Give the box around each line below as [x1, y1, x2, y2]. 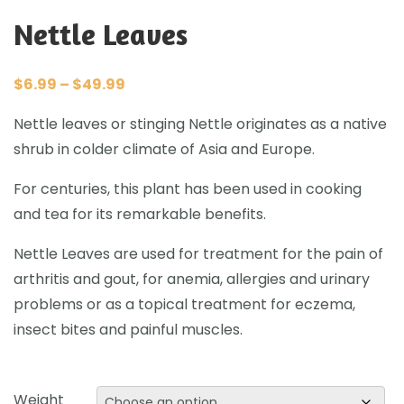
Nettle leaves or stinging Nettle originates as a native [14, 114, 387, 135]
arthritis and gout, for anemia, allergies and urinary [14, 269, 370, 290]
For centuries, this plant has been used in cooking [14, 179, 362, 200]
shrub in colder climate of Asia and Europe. [14, 139, 315, 161]
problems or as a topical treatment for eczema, [14, 294, 355, 316]
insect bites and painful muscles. [14, 319, 243, 341]
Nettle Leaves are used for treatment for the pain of [14, 243, 383, 265]
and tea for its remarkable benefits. [14, 204, 266, 225]
